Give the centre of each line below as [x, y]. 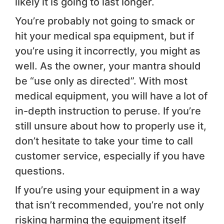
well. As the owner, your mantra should [108, 66]
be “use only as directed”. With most [101, 81]
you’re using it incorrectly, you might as [108, 51]
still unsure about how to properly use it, [111, 126]
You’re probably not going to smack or [105, 21]
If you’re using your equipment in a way [107, 190]
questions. [40, 171]
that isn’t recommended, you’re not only [109, 205]
